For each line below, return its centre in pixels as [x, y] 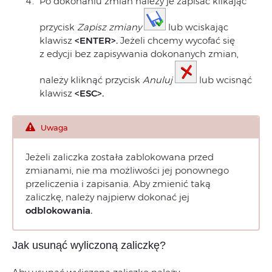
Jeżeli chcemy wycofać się [176, 40]
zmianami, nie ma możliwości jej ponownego [127, 170]
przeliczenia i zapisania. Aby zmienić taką [118, 183]
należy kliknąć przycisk [91, 80]
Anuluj [158, 80]
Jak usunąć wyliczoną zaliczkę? [89, 245]
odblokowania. [59, 210]
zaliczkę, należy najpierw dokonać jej [107, 197]
